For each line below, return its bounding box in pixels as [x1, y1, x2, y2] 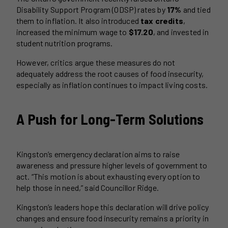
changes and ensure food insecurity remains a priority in [16, 213, 209, 223]
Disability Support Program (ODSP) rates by [16, 5, 167, 15]
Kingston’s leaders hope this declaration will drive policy [16, 202, 209, 212]
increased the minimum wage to [16, 27, 129, 37]
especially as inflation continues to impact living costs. [16, 80, 208, 90]
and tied [181, 5, 211, 15]
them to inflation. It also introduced [16, 16, 141, 26]
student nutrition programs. [16, 38, 113, 48]
